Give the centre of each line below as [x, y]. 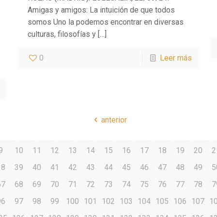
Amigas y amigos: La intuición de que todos [101, 10]
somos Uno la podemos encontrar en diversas [105, 22]
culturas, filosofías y [62, 34]
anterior [114, 120]
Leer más [176, 58]
